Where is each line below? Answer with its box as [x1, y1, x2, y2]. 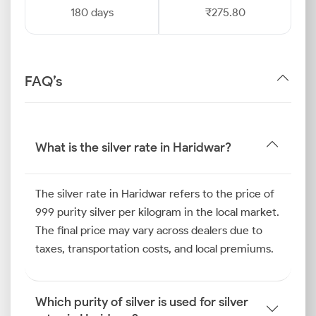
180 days [70, 6, 114, 19]
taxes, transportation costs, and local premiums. [35, 242, 274, 255]
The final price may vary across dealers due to [35, 224, 262, 237]
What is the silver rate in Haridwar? [35, 139, 231, 155]
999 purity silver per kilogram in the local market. [35, 205, 279, 219]
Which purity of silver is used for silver [35, 294, 248, 310]
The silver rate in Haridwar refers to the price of [35, 187, 274, 200]
